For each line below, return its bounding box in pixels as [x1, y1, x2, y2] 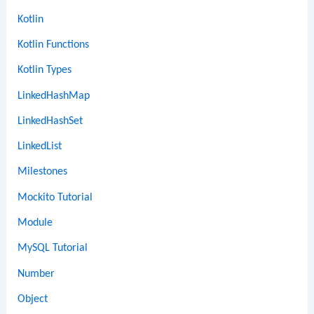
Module [18, 217, 53, 228]
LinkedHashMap [18, 90, 90, 102]
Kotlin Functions [18, 39, 90, 50]
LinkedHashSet [18, 115, 83, 127]
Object [18, 293, 48, 305]
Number [18, 268, 55, 280]
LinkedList [18, 141, 62, 153]
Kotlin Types [18, 64, 72, 76]
